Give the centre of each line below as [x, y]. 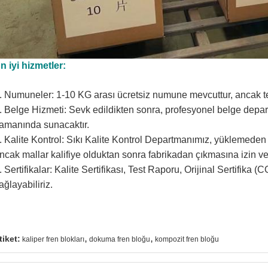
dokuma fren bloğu [120, 239]
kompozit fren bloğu [187, 239]
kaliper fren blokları [53, 239]
